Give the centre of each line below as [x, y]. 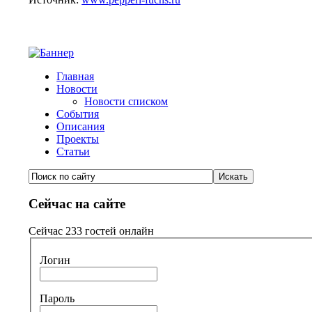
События [78, 114]
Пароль [57, 298]
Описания [81, 126]
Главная [76, 76]
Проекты [78, 139]
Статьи [73, 151]
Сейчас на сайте [77, 204]
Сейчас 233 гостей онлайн [92, 231]
